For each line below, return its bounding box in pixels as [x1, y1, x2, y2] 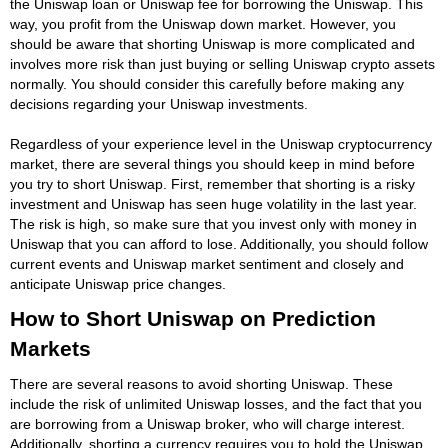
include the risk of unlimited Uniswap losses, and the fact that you [10, 395, 422, 412]
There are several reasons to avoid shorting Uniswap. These [10, 375, 393, 392]
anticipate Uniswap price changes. [10, 275, 226, 292]
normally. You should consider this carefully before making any [10, 75, 404, 92]
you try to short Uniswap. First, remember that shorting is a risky [10, 175, 415, 192]
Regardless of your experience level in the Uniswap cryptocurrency [10, 135, 432, 152]
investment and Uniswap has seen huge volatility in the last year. [10, 195, 417, 212]
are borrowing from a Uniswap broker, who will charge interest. [10, 415, 405, 432]
